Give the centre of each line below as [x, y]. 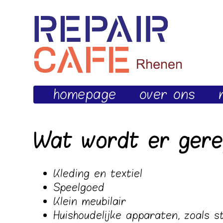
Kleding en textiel [98, 174]
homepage [85, 95]
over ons [167, 95]
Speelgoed [79, 188]
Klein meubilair [90, 202]
